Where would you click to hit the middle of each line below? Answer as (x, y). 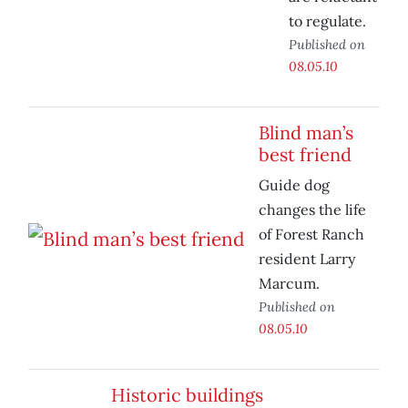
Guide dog (294, 185)
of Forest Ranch (311, 235)
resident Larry (307, 259)
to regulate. (327, 21)
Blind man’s (306, 133)
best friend (305, 155)
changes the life (312, 210)
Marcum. (289, 284)
